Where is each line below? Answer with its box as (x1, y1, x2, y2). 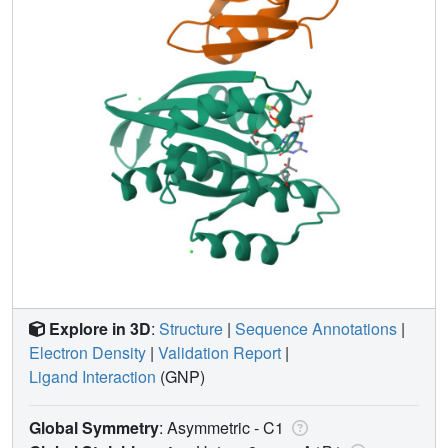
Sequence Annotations (235, 316, 397, 340)
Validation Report (158, 340, 281, 364)
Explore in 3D (49, 316, 151, 340)
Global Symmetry (29, 415, 159, 439)
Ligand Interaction (29, 364, 156, 388)
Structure (159, 316, 223, 340)
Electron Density (29, 340, 146, 364)
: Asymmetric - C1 (159, 415, 288, 439)
